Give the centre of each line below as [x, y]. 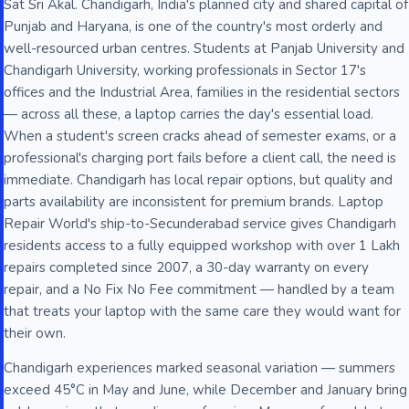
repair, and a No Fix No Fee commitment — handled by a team [199, 289]
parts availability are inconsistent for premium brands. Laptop [194, 202]
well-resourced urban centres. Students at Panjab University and [204, 48]
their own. [35, 333]
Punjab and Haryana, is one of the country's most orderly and [193, 26]
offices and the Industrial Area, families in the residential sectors [202, 92]
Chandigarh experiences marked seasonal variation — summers [199, 368]
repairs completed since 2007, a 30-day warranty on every [186, 267]
